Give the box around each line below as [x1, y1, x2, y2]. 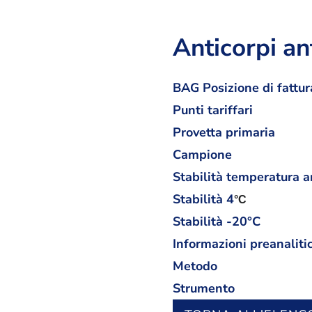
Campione [173, 146, 232, 163]
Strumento [173, 280, 235, 297]
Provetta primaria [173, 124, 275, 141]
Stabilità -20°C [173, 213, 260, 230]
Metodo [173, 258, 217, 274]
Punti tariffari [173, 102, 253, 118]
